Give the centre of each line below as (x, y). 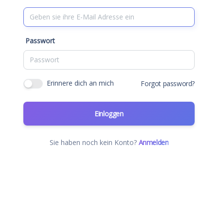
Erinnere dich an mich (80, 83)
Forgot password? (168, 83)
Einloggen (109, 113)
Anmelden (154, 142)
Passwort (40, 40)
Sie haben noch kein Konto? (94, 142)
